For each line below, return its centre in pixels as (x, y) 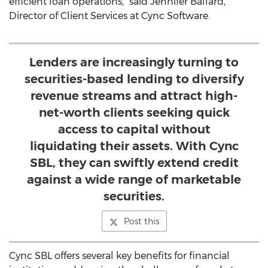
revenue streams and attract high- (134, 96)
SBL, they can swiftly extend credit (134, 163)
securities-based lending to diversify (134, 79)
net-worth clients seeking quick (134, 112)
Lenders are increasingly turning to (134, 62)
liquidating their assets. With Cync (134, 146)
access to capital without (134, 129)
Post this (141, 221)
